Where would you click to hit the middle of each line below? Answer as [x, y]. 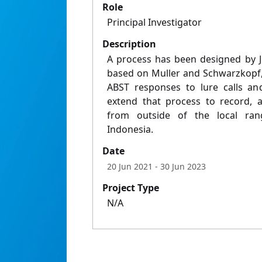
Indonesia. [130, 130]
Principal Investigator [154, 23]
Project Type [131, 188]
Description [129, 44]
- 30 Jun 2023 [179, 167]
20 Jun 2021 [130, 167]
